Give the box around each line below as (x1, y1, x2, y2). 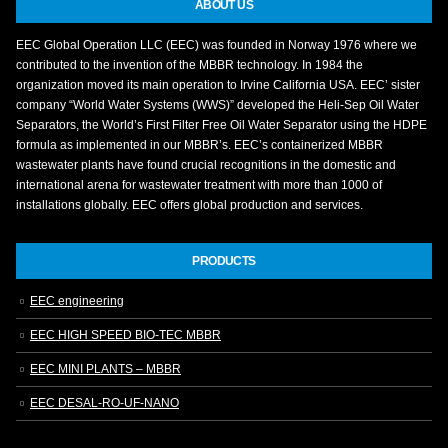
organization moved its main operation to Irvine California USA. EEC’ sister (16, 77, 420, 91)
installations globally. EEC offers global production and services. (16, 197, 363, 211)
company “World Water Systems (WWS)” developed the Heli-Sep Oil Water (16, 97, 419, 111)
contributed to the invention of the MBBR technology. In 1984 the (16, 57, 363, 71)
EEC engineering (30, 294, 124, 308)
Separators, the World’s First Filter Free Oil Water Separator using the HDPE (16, 117, 427, 131)
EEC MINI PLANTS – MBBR (30, 362, 181, 376)
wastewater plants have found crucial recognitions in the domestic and (16, 157, 396, 171)
